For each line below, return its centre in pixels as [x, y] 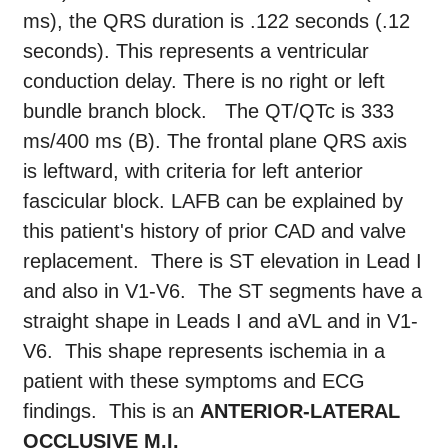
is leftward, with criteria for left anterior [193, 171]
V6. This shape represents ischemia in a [204, 351]
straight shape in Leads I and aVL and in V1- [220, 321]
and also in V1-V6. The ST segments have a [222, 291]
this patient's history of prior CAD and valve [214, 231]
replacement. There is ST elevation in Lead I [222, 261]
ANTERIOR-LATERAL [300, 411]
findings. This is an [111, 411]
